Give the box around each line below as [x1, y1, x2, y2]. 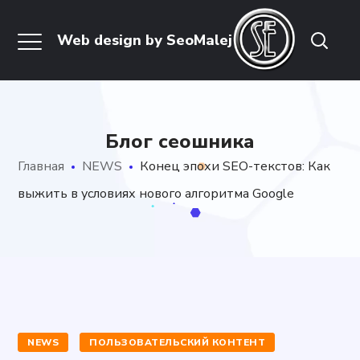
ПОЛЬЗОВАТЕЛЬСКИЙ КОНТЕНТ [89, 336, 266, 349]
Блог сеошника [105, 129, 255, 154]
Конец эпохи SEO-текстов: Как [140, 157, 331, 175]
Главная [18, 157, 65, 175]
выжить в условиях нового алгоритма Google [18, 185, 295, 202]
